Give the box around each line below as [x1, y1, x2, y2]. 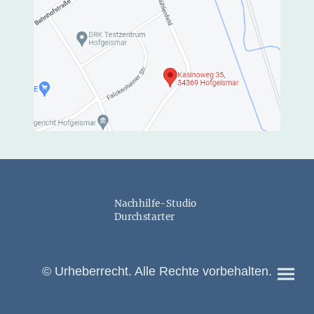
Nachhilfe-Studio [114, 197, 198, 210]
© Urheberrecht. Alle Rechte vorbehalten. [42, 264, 272, 278]
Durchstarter [114, 210, 177, 223]
